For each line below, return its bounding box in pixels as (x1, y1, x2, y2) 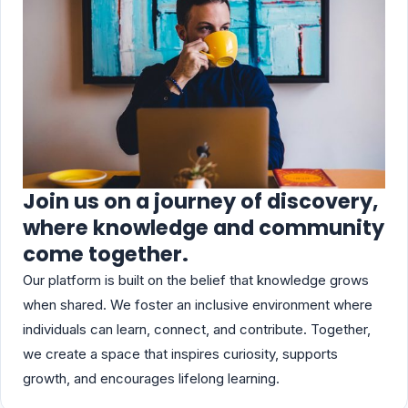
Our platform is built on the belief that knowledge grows (23, 270, 369, 289)
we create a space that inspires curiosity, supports (23, 344, 338, 362)
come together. (23, 239, 189, 269)
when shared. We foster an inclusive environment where (23, 295, 372, 313)
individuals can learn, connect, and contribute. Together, (23, 320, 371, 338)
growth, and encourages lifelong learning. (23, 369, 280, 387)
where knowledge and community (23, 212, 384, 242)
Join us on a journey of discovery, (23, 186, 378, 216)
